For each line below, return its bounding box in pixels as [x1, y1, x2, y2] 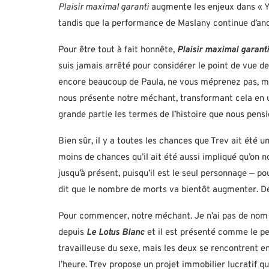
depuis [58, 227, 86, 239]
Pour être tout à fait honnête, [58, 44, 177, 56]
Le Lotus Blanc [86, 227, 145, 239]
